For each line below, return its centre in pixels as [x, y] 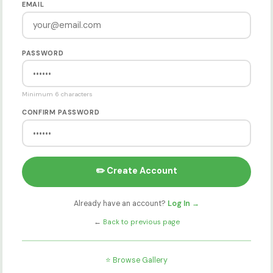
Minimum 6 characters [57, 94]
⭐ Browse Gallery [136, 261]
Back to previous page [141, 222]
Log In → [183, 204]
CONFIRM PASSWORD [61, 112]
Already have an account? [121, 204]
